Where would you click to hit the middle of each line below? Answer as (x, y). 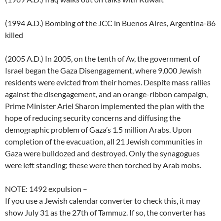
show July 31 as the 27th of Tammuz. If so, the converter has (105, 213)
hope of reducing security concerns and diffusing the (93, 118)
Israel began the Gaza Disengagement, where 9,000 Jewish (103, 71)
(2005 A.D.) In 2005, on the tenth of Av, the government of (102, 59)
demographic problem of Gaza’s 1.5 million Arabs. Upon (98, 130)
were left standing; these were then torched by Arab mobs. (103, 165)
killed (14, 35)
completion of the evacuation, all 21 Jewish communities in (104, 142)
